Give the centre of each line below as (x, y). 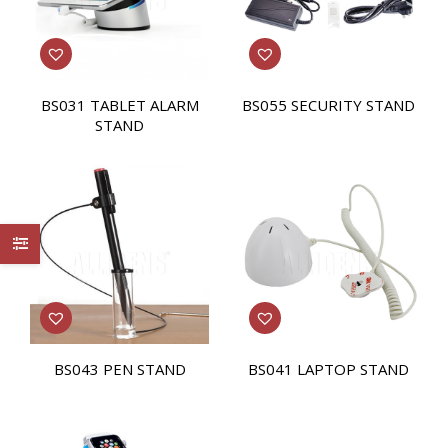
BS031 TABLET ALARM (119, 105)
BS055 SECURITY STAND (328, 105)
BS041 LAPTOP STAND (328, 369)
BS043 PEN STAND (119, 369)
